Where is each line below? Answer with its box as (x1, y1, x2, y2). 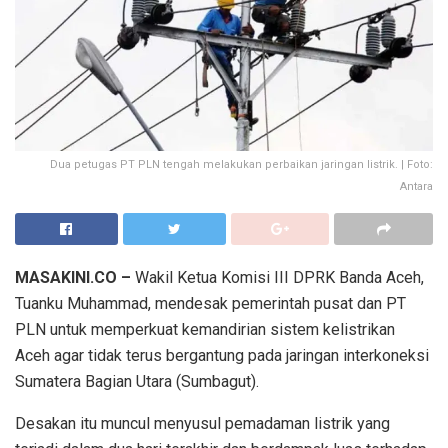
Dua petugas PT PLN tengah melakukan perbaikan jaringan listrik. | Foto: (50, 157, 433, 171)
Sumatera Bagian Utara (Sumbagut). (15, 371, 259, 391)
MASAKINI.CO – (15, 267, 131, 287)
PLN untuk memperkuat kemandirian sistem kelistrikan (15, 319, 395, 339)
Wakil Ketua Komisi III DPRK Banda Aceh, (131, 267, 424, 287)
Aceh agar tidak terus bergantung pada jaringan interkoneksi (15, 345, 429, 365)
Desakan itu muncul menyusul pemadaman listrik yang (15, 413, 390, 433)
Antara (400, 179, 433, 193)
